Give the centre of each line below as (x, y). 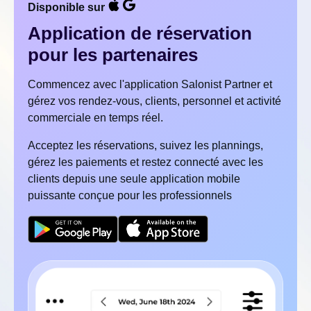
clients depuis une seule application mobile (134, 179)
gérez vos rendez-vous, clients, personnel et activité (154, 101)
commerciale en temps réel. (95, 118)
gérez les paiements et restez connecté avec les (145, 162)
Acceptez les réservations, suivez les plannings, (145, 145)
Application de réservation (140, 33)
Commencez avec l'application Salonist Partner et (150, 84)
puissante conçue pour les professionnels (130, 195)
